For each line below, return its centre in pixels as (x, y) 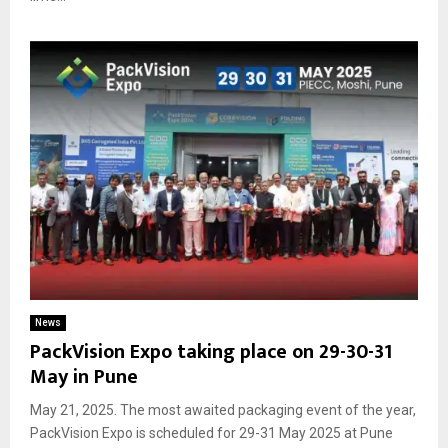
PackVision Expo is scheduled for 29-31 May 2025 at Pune (211, 432)
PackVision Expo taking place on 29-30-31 (211, 351)
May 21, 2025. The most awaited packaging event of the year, (223, 409)
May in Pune (84, 376)
